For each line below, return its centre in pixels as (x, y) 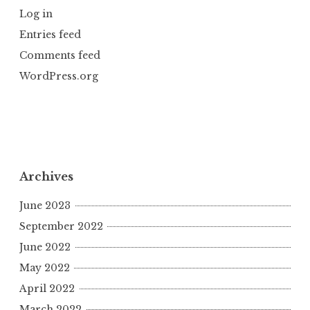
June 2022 (45, 247)
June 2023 (45, 205)
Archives (46, 176)
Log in (36, 13)
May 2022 (45, 268)
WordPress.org (59, 76)
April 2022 (47, 289)
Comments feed (60, 55)
